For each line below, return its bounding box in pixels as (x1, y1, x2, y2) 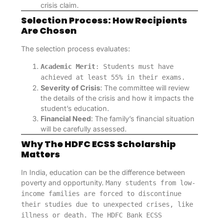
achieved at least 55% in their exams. (40, 73, 185, 81)
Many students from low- (105, 178, 196, 187)
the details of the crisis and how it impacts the (40, 93, 194, 102)
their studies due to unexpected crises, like (21, 200, 193, 208)
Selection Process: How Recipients (21, 14, 187, 27)
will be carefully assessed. (40, 124, 127, 133)
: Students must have (95, 62, 174, 70)
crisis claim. (40, 1, 79, 10)
